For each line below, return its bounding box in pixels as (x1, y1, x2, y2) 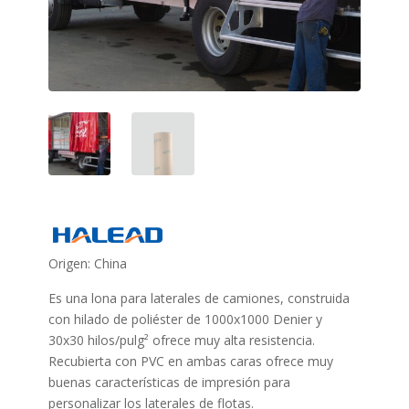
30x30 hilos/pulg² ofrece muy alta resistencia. (47, 330, 315, 349)
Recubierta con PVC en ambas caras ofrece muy (47, 351, 333, 370)
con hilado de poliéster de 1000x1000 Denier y (47, 309, 322, 328)
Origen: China (47, 254, 127, 272)
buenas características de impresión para (47, 372, 290, 391)
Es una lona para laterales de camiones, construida (47, 288, 350, 307)
